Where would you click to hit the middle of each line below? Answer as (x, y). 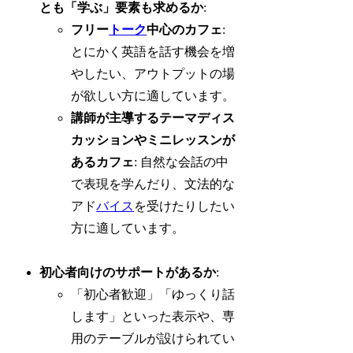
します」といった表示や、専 (153, 317)
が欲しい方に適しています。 (153, 95)
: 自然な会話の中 (182, 162)
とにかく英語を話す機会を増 (153, 51)
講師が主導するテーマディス (153, 117)
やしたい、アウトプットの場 (153, 73)
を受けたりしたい (185, 206)
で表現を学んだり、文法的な (153, 184)
